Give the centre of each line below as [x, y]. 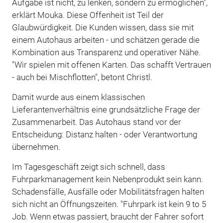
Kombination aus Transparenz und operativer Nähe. [106, 52]
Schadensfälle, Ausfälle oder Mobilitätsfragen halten [108, 191]
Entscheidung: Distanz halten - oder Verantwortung [104, 134]
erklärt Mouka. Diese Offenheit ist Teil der [88, 15]
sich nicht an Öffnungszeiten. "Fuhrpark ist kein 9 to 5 [109, 204]
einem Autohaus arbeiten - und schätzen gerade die [106, 40]
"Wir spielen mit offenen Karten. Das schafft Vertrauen [111, 64]
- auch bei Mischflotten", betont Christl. [82, 77]
